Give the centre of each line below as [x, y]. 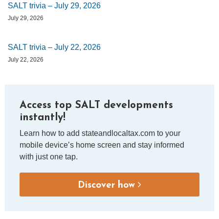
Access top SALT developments [96, 105]
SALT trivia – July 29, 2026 [54, 5]
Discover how [106, 185]
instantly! [43, 117]
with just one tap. [49, 156]
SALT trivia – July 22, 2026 [54, 47]
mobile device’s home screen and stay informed [102, 145]
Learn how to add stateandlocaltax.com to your [100, 133]
